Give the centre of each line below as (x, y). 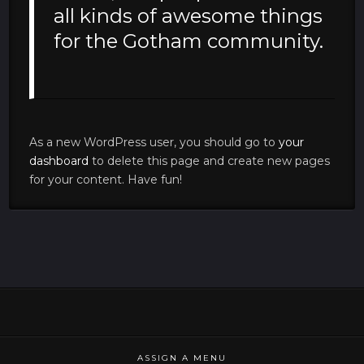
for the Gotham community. (189, 41)
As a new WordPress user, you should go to (154, 143)
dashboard (59, 161)
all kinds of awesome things (188, 15)
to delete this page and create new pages (210, 161)
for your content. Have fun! (106, 180)
